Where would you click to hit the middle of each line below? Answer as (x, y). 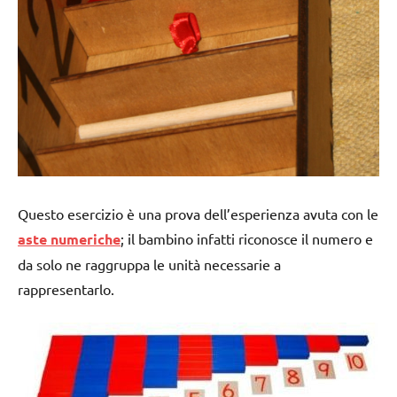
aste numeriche (69, 238)
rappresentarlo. (66, 288)
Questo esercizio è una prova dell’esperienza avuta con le (198, 213)
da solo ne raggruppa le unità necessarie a (149, 264)
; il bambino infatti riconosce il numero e (247, 238)
